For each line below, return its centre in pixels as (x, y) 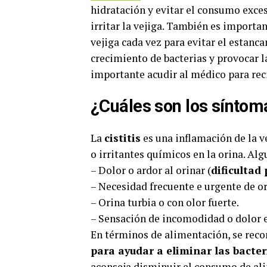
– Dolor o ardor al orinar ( (151, 170)
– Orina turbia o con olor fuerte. (165, 202)
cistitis (122, 138)
